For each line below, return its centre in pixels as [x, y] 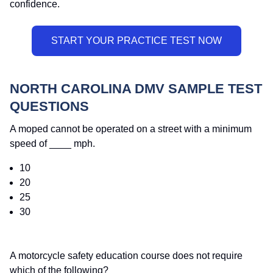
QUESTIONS [49, 107]
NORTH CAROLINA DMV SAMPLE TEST [136, 89]
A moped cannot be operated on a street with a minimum [131, 129]
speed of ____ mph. [52, 144]
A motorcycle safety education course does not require [126, 256]
